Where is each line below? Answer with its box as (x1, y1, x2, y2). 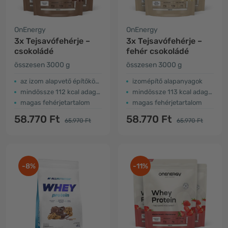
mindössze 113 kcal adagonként (132, 88, 208, 96)
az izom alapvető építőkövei (20, 77, 95, 85)
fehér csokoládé (126, 46, 189, 56)
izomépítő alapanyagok (132, 77, 203, 85)
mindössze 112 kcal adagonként (20, 88, 96, 96)
